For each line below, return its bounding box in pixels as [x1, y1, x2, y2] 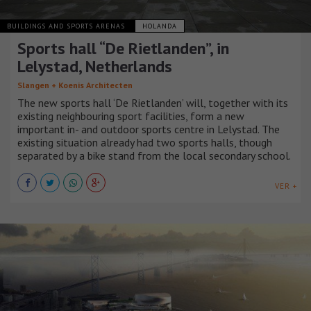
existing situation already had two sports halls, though [17, 135, 272, 150]
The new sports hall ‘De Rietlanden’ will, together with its [17, 96, 288, 110]
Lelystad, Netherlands [17, 56, 172, 78]
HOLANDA [142, 22, 177, 31]
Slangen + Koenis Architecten [17, 80, 133, 91]
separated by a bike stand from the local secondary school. [17, 149, 291, 163]
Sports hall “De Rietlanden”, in [17, 37, 229, 60]
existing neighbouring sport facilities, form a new [17, 109, 244, 124]
